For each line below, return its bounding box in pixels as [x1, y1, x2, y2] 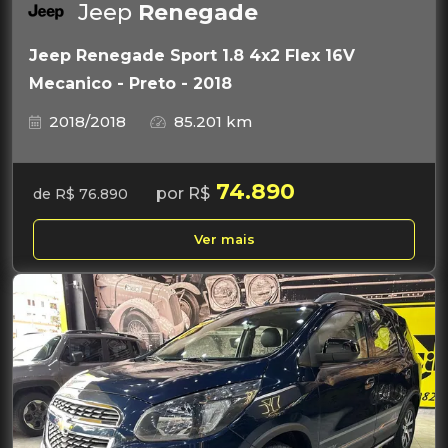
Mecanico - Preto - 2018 [29, 74, 232, 93]
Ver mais [193, 232, 255, 247]
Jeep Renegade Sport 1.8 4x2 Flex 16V [29, 46, 355, 65]
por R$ [156, 184, 210, 203]
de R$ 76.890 [33, 184, 128, 203]
